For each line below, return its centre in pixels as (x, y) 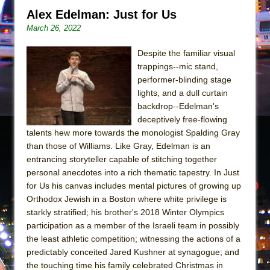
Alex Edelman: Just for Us (102, 14)
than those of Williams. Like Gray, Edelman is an (118, 146)
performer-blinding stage (184, 79)
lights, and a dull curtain (183, 93)
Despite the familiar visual (186, 53)
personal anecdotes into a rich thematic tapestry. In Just (133, 172)
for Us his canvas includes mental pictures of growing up (134, 185)
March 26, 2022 (54, 28)
